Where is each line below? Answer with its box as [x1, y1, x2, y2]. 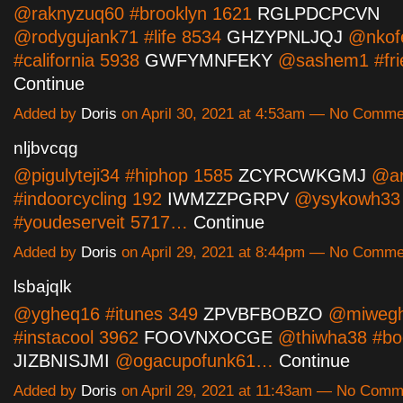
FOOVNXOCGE [144, 327, 273, 348]
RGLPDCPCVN [257, 3, 380, 23]
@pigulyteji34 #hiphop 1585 [13, 166, 238, 186]
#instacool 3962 [13, 327, 144, 348]
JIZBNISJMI [13, 351, 110, 372]
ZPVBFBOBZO [203, 304, 323, 325]
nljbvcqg [13, 139, 78, 158]
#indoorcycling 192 [13, 189, 167, 210]
